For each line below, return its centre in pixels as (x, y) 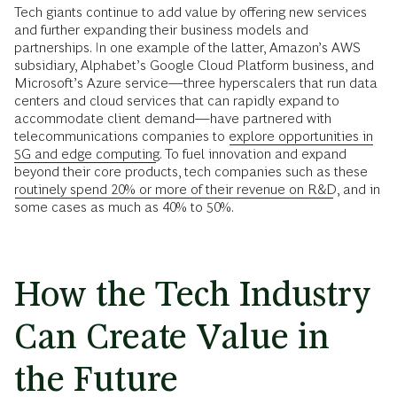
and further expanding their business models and (161, 29)
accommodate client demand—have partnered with (173, 118)
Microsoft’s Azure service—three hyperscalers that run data (196, 82)
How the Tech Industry (193, 293)
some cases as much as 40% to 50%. (124, 206)
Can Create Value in (172, 336)
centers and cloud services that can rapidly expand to (177, 100)
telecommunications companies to (121, 136)
